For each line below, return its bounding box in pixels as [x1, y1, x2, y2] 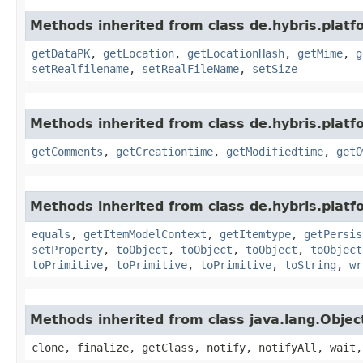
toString [284, 258, 336, 271]
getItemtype [220, 227, 291, 241]
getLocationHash [187, 46, 284, 60]
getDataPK [32, 46, 90, 60]
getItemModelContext [83, 227, 207, 241]
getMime [297, 46, 343, 60]
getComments [32, 144, 103, 158]
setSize [252, 62, 297, 75]
